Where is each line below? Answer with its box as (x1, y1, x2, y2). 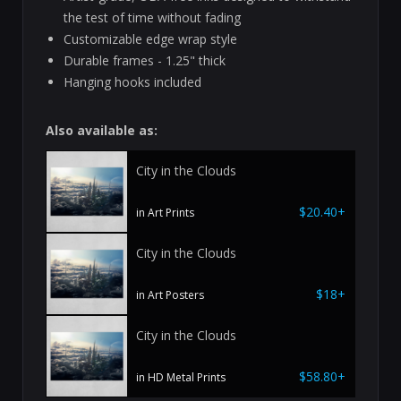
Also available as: (46, 122, 158, 140)
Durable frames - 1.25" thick (64, 52, 226, 70)
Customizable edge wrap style (64, 30, 237, 48)
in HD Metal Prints (136, 369, 226, 385)
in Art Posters (136, 286, 204, 303)
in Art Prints (136, 204, 194, 220)
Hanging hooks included (64, 73, 201, 91)
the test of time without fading (64, 9, 241, 27)
